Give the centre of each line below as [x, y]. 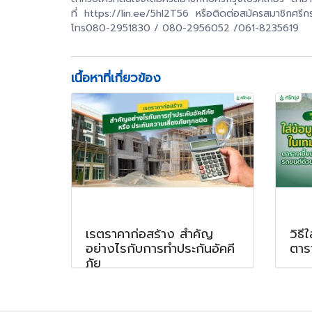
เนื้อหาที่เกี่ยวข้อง [116, 78]
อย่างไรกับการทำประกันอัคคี [160, 248]
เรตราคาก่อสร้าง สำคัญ [149, 234]
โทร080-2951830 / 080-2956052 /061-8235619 [185, 28]
